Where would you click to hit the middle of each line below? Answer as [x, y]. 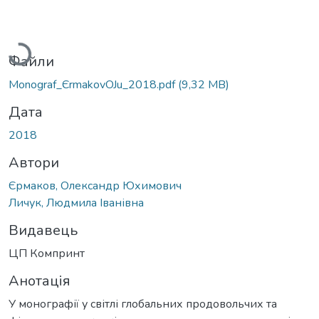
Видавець [43, 230]
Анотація [40, 281]
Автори [34, 162]
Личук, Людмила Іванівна [76, 203]
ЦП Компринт [47, 253]
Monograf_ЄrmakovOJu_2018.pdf [93, 84]
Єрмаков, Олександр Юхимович [95, 185]
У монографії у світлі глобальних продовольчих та [143, 304]
